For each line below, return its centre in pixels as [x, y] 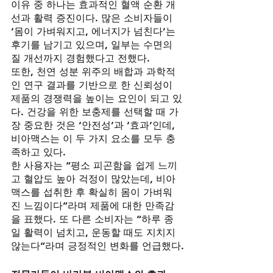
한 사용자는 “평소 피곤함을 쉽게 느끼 [94, 166]
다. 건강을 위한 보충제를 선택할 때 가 [95, 112]
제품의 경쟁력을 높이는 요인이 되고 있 [97, 99]
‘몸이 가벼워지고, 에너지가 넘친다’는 [95, 32]
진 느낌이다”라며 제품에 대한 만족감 [93, 206]
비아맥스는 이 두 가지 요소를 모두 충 [93, 139]
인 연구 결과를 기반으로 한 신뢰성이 [93, 85]
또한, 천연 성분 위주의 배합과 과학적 [93, 72]
